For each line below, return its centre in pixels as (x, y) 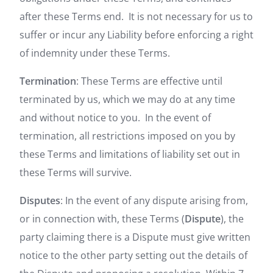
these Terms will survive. (76, 172)
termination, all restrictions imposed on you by (127, 136)
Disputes (40, 200)
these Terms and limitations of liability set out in (130, 154)
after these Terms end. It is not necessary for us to (136, 16)
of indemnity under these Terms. (95, 53)
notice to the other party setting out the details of (133, 255)
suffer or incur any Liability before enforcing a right (136, 35)
